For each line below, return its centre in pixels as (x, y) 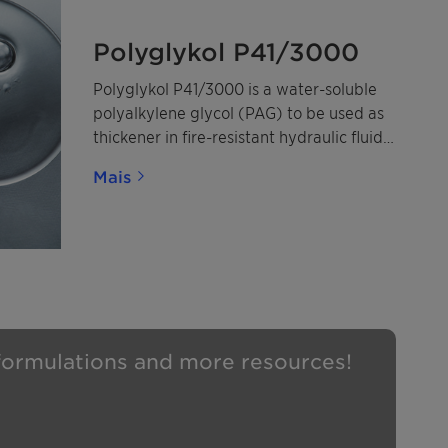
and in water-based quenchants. (211, 159)
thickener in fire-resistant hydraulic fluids (241, 135)
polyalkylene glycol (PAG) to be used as (238, 111)
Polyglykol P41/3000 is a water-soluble (235, 87)
